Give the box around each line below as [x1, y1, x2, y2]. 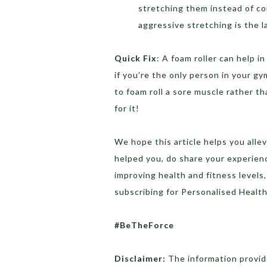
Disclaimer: [114, 253, 166, 263]
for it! [114, 103, 142, 113]
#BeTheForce [114, 219, 174, 230]
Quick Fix [114, 52, 157, 63]
